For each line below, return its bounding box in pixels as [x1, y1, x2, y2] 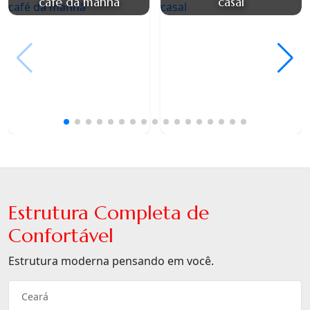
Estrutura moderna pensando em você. [8, 253, 214, 269]
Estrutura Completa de [8, 201, 209, 226]
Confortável [8, 224, 113, 248]
